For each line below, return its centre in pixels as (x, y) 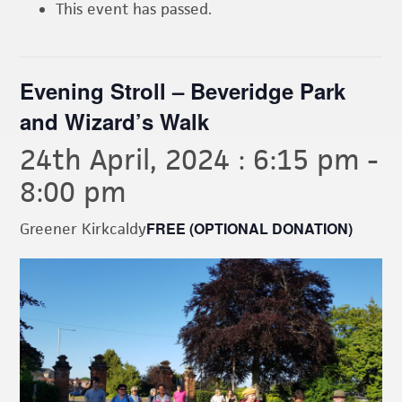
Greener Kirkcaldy (83, 229)
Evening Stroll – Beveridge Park (183, 91)
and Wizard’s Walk (115, 122)
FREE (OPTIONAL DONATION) (250, 229)
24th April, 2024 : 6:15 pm (190, 160)
